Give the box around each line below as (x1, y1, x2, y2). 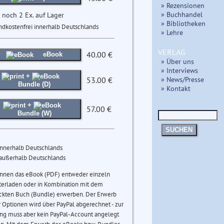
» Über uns (161, 56, 194, 66)
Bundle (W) (17, 109, 51, 117)
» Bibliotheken (161, 18, 205, 28)
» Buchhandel (161, 9, 202, 19)
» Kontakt (161, 83, 190, 93)
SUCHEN (165, 126, 193, 134)
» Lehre (161, 27, 183, 37)
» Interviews (161, 65, 198, 75)
